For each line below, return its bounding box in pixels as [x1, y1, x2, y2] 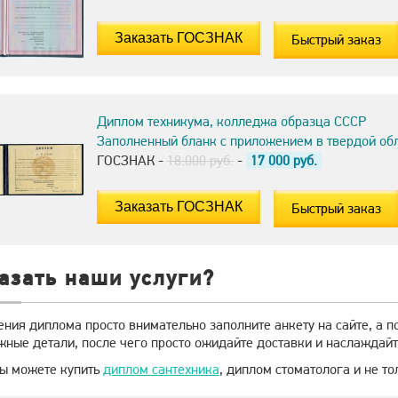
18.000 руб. [167, 152, 234, 169]
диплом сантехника [103, 361, 219, 378]
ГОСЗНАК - [97, 152, 167, 169]
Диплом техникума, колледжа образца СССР [97, 113, 366, 130]
